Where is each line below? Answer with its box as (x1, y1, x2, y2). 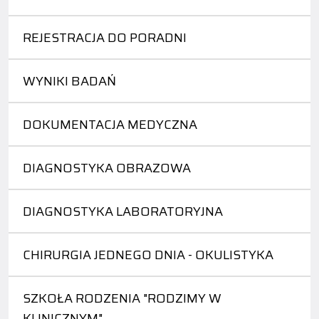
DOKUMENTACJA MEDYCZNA (23, 114, 197, 135)
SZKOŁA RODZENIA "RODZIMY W (23, 288, 221, 308)
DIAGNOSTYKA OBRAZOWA (23, 157, 191, 178)
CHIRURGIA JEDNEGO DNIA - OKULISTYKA (23, 244, 273, 265)
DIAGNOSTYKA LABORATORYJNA (23, 201, 223, 221)
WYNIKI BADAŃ (23, 70, 116, 91)
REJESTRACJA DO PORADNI (23, 27, 187, 48)
